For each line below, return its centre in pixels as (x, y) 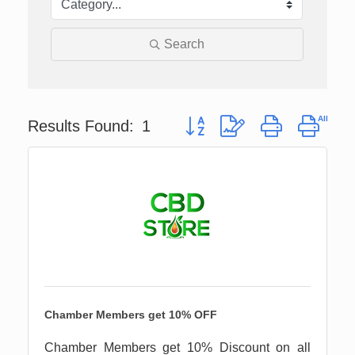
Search (184, 44)
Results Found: (81, 126)
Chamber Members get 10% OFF (131, 314)
